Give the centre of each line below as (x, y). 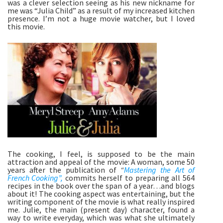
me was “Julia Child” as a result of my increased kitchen (101, 11)
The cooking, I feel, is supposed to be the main (101, 154)
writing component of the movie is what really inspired (101, 202)
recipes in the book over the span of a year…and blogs (101, 186)
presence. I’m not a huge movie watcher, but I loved (101, 19)
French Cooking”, (35, 178)
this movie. (27, 27)
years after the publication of (64, 170)
